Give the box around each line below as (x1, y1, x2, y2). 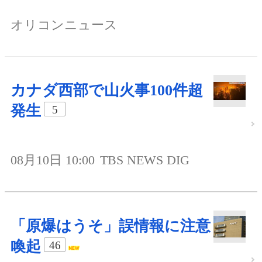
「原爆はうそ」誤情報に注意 (11, 218, 211, 235)
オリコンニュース (11, 18, 118, 33)
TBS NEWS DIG (100, 153, 189, 168)
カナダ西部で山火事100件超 (11, 82, 203, 99)
